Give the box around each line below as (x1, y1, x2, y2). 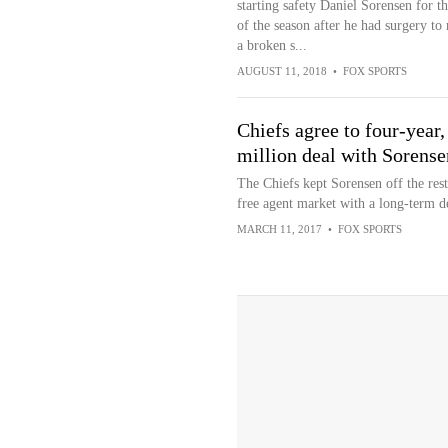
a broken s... (236, 38, 307, 53)
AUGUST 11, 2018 (236, 65, 327, 77)
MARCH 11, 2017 (236, 223, 322, 235)
